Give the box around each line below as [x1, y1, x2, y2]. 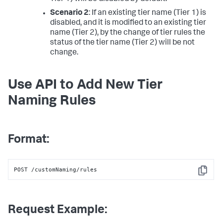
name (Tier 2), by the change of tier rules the [50, 29, 205, 38]
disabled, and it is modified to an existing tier [50, 19, 206, 28]
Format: [8, 134, 50, 147]
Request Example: [8, 205, 108, 217]
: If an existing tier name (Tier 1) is [88, 9, 206, 18]
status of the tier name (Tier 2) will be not [50, 39, 195, 48]
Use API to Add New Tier [8, 79, 163, 93]
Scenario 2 [50, 9, 89, 18]
